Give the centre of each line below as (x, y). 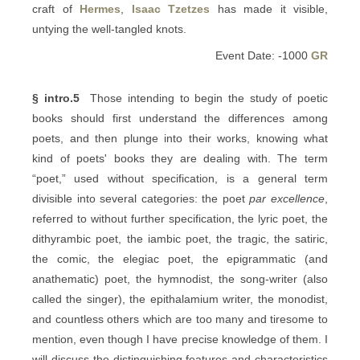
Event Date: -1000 (263, 55)
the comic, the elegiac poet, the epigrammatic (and (180, 259)
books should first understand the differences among (180, 118)
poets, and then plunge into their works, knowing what (180, 138)
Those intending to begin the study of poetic (204, 98)
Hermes (100, 9)
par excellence (287, 198)
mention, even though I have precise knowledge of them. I (180, 339)
